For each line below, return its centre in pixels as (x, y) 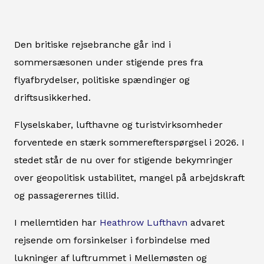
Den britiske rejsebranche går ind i (93, 44)
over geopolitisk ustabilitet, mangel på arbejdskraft (129, 177)
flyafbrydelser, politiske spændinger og (102, 80)
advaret (206, 222)
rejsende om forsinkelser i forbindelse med (112, 240)
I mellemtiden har (57, 222)
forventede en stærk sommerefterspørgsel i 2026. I (129, 142)
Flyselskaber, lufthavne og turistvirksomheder (118, 124)
